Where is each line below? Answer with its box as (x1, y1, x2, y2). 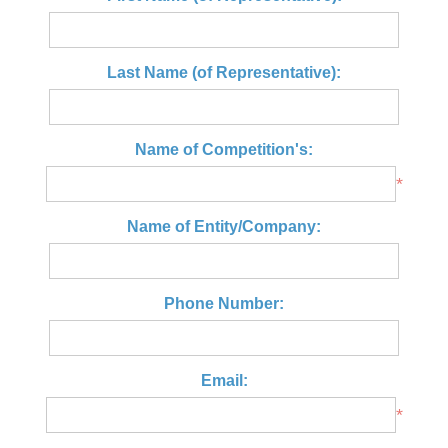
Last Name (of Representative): (107, 64, 341, 81)
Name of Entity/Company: (127, 218, 321, 235)
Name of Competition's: (135, 141, 313, 158)
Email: (200, 372, 248, 389)
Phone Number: (164, 295, 284, 312)
